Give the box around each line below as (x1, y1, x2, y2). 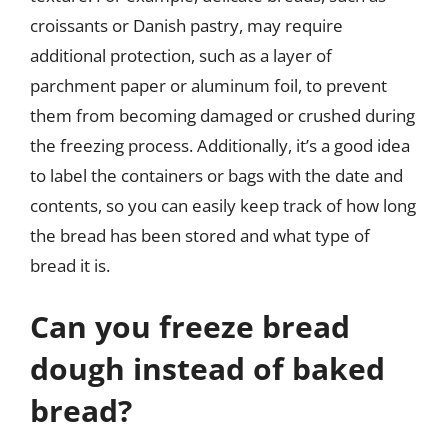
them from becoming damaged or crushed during (30, 103, 415, 127)
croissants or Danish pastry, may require (30, 13, 343, 37)
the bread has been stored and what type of (30, 223, 370, 247)
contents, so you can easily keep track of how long (30, 193, 416, 217)
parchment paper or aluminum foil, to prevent (30, 73, 387, 97)
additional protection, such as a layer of (30, 43, 332, 67)
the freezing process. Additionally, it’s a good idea (30, 133, 410, 157)
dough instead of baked (30, 348, 385, 389)
